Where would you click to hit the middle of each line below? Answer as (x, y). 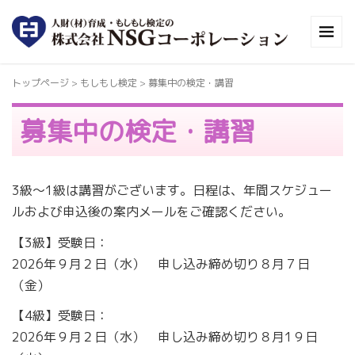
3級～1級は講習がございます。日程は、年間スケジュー (172, 190)
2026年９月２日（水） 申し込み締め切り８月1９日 (165, 337)
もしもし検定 (109, 83)
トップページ (40, 83)
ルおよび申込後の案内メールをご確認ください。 (151, 212)
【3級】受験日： (60, 242)
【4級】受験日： (60, 315)
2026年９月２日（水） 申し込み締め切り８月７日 (161, 263)
